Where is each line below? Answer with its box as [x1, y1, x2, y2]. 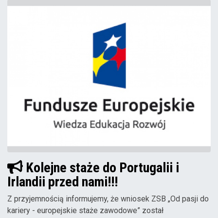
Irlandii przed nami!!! [7, 174, 118, 190]
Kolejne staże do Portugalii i [22, 159, 179, 176]
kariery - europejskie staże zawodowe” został [7, 206, 163, 216]
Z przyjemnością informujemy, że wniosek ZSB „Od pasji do [7, 194, 209, 204]
